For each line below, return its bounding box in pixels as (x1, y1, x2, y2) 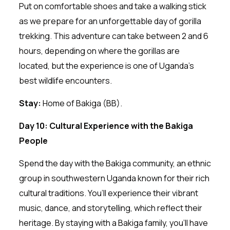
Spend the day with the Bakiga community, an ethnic (18, 157, 211, 169)
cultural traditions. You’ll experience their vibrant (18, 187, 198, 199)
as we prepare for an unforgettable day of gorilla (18, 15, 201, 27)
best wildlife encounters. (18, 74, 112, 86)
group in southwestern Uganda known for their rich (18, 172, 209, 184)
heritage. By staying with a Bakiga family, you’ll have (18, 217, 208, 228)
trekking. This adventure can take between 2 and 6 (18, 30, 208, 42)
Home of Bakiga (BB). (41, 97, 122, 109)
